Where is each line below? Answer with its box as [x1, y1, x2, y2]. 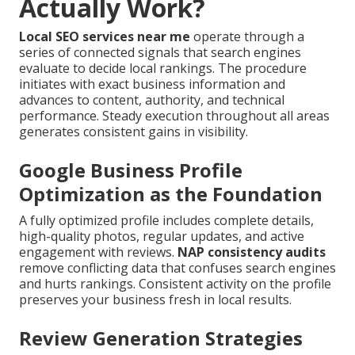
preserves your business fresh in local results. [19, 291, 292, 309]
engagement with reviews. [19, 243, 177, 261]
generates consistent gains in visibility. [19, 123, 248, 141]
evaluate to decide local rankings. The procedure [19, 59, 307, 78]
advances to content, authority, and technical [19, 91, 284, 109]
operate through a [190, 28, 304, 46]
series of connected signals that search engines [19, 44, 301, 62]
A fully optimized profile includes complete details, [19, 212, 314, 230]
